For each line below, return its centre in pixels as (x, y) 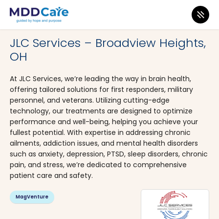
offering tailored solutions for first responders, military (101, 89)
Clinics (48, 23)
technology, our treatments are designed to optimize (101, 111)
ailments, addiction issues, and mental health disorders (104, 143)
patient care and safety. (51, 175)
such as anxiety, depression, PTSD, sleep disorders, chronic (109, 154)
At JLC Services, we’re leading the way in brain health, (100, 79)
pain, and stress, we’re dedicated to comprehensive (98, 165)
